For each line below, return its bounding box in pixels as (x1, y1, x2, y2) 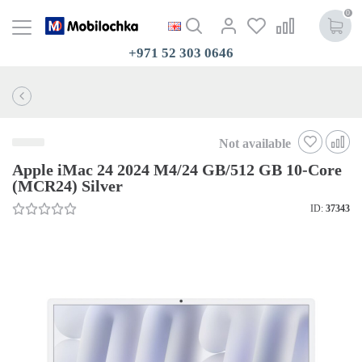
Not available (219, 136, 291, 150)
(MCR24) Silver (12, 176, 123, 195)
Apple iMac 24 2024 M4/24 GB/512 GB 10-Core (12, 160, 342, 179)
